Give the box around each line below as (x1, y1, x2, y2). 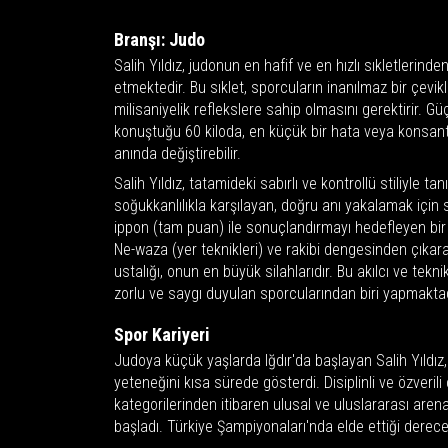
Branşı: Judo (114, 28, 205, 50)
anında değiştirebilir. (114, 143, 241, 163)
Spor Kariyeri (114, 323, 210, 345)
